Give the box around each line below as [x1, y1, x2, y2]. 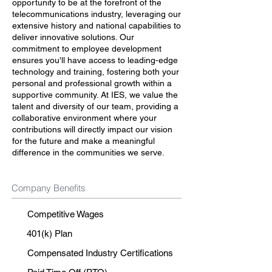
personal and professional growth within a [12, 78, 172, 88]
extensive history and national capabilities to [12, 21, 181, 30]
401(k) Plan [27, 228, 72, 239]
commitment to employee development [12, 44, 161, 53]
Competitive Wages [27, 209, 104, 219]
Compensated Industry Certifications [27, 248, 173, 258]
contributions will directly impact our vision [12, 124, 172, 134]
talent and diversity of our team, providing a [12, 101, 178, 111]
